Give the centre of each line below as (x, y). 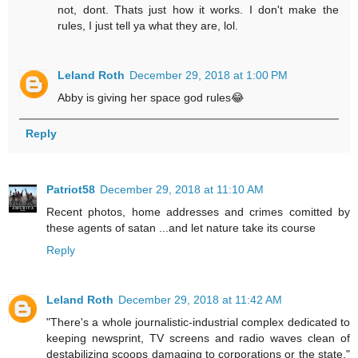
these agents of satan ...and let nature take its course (181, 227)
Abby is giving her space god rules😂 (151, 97)
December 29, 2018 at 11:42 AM (200, 299)
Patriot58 (71, 189)
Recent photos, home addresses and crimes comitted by (198, 211)
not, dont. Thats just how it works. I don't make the (198, 9)
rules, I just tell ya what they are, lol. (148, 25)
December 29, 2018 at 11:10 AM (182, 189)
